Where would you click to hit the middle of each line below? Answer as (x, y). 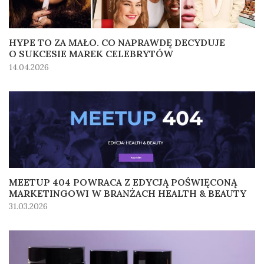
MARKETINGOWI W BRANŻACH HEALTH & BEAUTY (128, 193)
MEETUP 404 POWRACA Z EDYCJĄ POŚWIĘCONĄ (123, 182)
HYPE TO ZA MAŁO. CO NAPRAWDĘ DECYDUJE (117, 43)
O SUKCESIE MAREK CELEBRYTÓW (91, 54)
